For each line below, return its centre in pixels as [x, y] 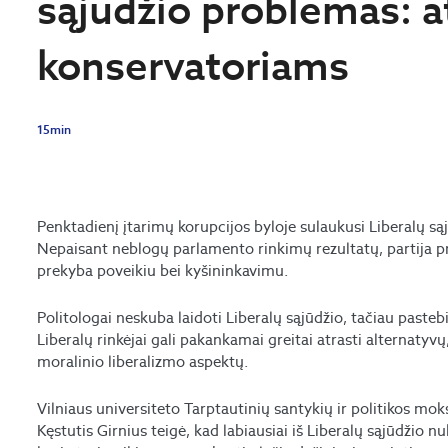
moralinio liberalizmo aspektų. [143, 362]
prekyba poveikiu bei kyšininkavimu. [163, 271]
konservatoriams [193, 66]
